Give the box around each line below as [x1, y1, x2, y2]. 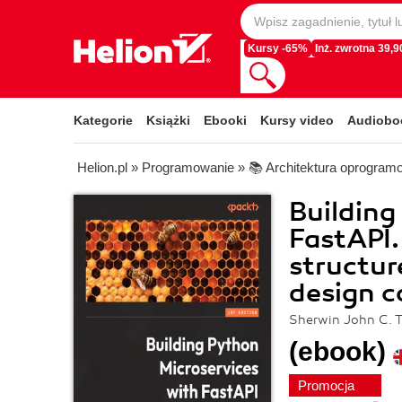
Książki [146, 113, 190, 127]
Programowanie [142, 160, 234, 175]
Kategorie [74, 113, 133, 127]
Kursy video [260, 113, 334, 127]
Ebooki [204, 113, 247, 127]
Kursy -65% [248, 43, 308, 54]
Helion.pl [77, 160, 127, 175]
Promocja [298, 378, 358, 393]
